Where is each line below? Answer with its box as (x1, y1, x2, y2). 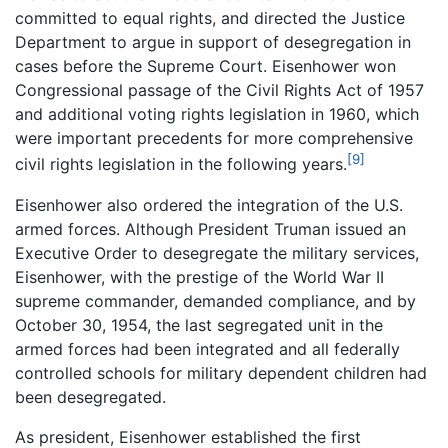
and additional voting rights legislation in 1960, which (15, 104, 419, 125)
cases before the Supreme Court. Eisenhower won (15, 56, 396, 77)
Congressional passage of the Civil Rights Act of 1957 (15, 80, 424, 101)
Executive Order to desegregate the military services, (15, 242, 419, 263)
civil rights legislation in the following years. (15, 154, 347, 175)
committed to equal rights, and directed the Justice (15, 8, 405, 29)
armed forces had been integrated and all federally (15, 338, 400, 359)
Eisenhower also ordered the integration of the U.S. (15, 194, 403, 215)
